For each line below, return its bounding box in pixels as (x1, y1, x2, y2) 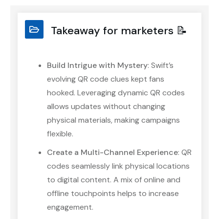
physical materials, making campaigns (47, 114, 180, 125)
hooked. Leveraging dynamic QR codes (47, 87, 185, 98)
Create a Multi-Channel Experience (47, 147, 178, 157)
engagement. (47, 201, 93, 212)
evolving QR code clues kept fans (47, 73, 164, 84)
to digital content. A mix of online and (47, 174, 180, 185)
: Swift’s (148, 60, 174, 70)
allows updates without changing (47, 101, 165, 111)
